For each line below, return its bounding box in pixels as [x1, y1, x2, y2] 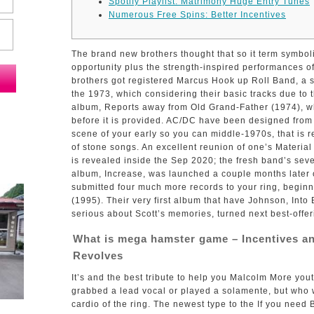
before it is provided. [71, 116, 166, 125]
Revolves [73, 250, 123, 261]
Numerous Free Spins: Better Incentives [109, 10, 286, 20]
